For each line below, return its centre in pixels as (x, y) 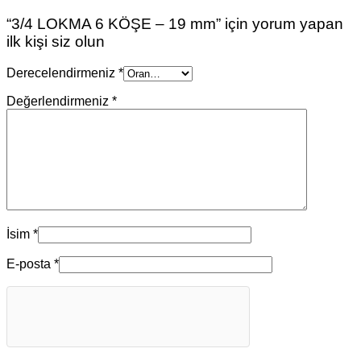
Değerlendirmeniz (59, 101)
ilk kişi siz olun (56, 42)
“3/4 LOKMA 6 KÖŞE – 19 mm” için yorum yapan (175, 24)
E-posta (30, 263)
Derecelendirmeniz (62, 73)
